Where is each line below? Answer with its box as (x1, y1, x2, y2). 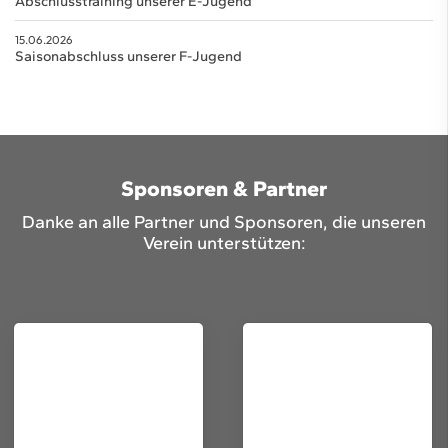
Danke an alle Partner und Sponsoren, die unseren (22, 210, 426, 232)
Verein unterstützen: (142, 231, 306, 253)
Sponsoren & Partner (121, 174, 327, 201)
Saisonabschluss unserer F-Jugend (15, 46, 242, 65)
